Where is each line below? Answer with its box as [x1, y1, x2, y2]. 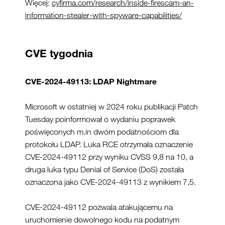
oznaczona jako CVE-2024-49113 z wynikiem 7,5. [25, 177, 196, 187]
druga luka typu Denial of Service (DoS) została [25, 164, 184, 174]
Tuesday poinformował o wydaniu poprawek [25, 114, 175, 124]
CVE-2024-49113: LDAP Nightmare [25, 76, 157, 86]
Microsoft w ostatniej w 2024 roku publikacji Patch [25, 101, 198, 111]
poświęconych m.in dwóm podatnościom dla [25, 127, 179, 137]
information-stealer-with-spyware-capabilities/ [25, 10, 182, 20]
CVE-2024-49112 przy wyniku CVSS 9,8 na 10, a [25, 152, 193, 162]
